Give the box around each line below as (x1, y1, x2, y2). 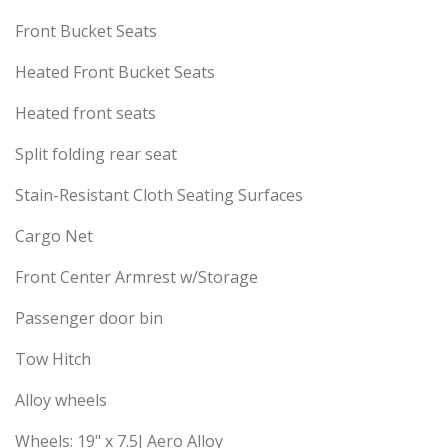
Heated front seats (15, 102, 156, 125)
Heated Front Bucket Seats (15, 61, 215, 84)
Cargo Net (15, 225, 93, 248)
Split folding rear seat (15, 143, 177, 166)
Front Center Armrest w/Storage (15, 266, 258, 289)
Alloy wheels (15, 389, 107, 412)
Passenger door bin (15, 307, 163, 330)
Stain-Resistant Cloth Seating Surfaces (15, 184, 303, 207)
